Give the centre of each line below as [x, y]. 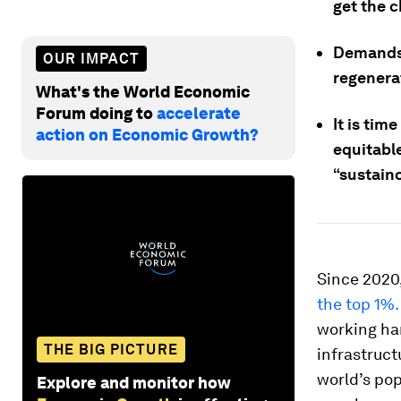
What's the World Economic [143, 91]
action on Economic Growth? [147, 134]
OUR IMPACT [91, 58]
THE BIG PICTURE [111, 349]
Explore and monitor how [134, 382]
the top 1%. [358, 304]
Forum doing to [96, 113]
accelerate [199, 113]
